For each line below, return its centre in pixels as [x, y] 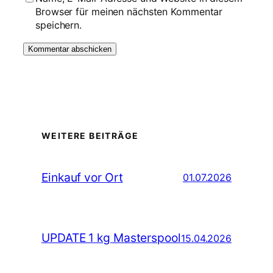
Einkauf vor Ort [82, 177]
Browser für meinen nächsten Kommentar [129, 11]
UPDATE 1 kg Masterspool [111, 238]
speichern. [59, 25]
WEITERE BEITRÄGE [90, 136]
